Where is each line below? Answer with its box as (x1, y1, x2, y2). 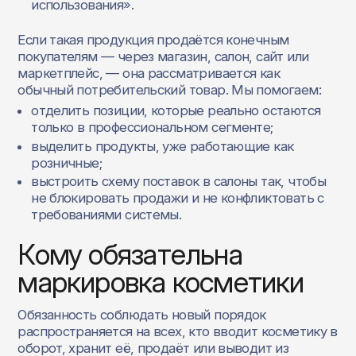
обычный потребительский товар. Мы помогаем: (17, 81, 321, 98)
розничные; (31, 154, 103, 171)
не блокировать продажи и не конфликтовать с (31, 189, 324, 206)
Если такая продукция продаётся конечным (17, 31, 289, 48)
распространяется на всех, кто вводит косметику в (17, 323, 338, 339)
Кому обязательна (17, 237, 242, 273)
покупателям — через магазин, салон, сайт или (17, 48, 309, 64)
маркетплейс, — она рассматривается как (17, 64, 280, 81)
